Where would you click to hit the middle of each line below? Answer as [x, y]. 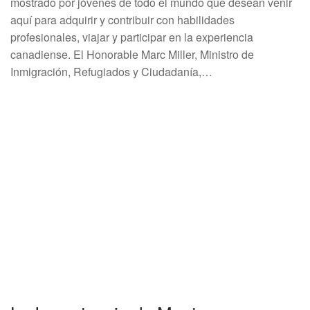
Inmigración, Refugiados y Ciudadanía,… [111, 72]
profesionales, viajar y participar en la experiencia [132, 37]
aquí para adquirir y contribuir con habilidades [122, 20]
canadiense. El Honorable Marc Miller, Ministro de [132, 54]
